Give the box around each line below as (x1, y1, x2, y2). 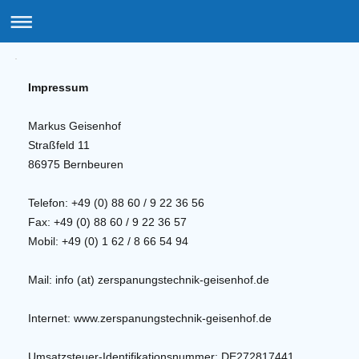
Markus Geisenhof (28, 119, 121, 133)
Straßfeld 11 (28, 139, 90, 152)
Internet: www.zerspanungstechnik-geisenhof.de (28, 312, 272, 325)
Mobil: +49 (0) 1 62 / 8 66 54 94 (28, 235, 188, 248)
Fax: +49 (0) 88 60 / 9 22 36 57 (28, 216, 187, 229)
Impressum (28, 81, 88, 95)
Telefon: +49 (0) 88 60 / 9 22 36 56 (28, 196, 204, 210)
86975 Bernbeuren (28, 158, 123, 171)
